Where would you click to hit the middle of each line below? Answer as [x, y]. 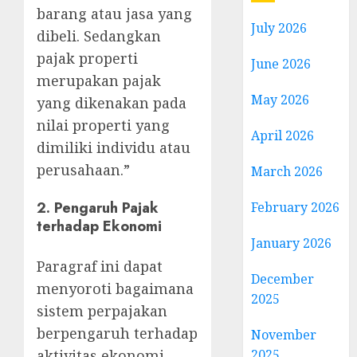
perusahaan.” [83, 169]
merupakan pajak [99, 80]
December [283, 279]
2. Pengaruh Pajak [98, 208]
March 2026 [287, 171]
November [284, 335]
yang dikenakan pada [112, 102]
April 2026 [283, 135]
